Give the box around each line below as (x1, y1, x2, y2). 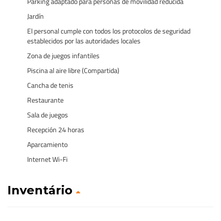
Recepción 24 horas (27, 124, 84, 135)
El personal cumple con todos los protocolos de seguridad (27, 26, 190, 36)
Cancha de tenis (27, 80, 74, 90)
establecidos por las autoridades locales (27, 36, 141, 46)
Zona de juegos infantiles (27, 50, 100, 61)
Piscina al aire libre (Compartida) (27, 65, 119, 75)
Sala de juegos (27, 110, 68, 120)
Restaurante (27, 95, 64, 105)
